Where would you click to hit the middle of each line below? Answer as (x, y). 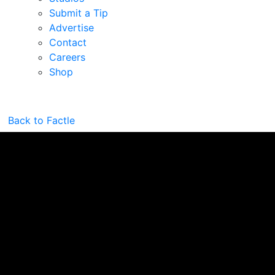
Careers (67, 57)
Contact (68, 42)
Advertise (72, 27)
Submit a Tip (79, 13)
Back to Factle (41, 120)
